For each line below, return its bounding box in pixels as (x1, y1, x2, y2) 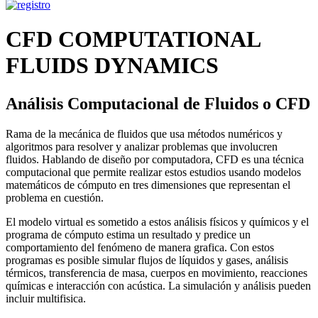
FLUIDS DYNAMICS (6, 53, 219, 79)
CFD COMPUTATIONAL (6, 26, 260, 53)
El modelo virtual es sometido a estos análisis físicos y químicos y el (6, 215, 309, 228)
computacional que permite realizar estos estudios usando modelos (6, 165, 301, 178)
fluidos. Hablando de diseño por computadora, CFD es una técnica (6, 153, 304, 165)
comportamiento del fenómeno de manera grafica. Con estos (6, 241, 274, 253)
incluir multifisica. (6, 292, 86, 305)
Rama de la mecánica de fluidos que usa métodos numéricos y (6, 127, 283, 140)
